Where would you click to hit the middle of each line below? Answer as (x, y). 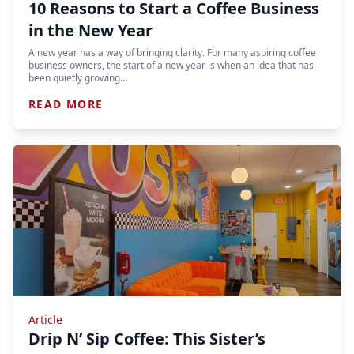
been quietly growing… (78, 78)
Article (45, 320)
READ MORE (66, 104)
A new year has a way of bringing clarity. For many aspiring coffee (172, 53)
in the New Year (90, 30)
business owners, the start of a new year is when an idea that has (171, 65)
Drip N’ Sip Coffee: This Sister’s (147, 339)
